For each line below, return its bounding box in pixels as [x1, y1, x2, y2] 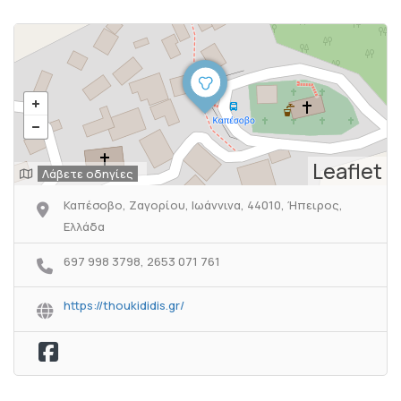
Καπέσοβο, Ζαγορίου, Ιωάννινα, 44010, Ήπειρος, [64, 197, 343, 213]
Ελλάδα [64, 218, 105, 235]
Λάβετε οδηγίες [42, 166, 133, 182]
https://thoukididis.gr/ [64, 297, 184, 314]
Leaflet [312, 157, 382, 185]
